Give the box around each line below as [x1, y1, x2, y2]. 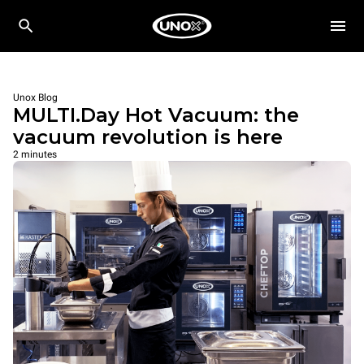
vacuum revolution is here [13, 125, 283, 149]
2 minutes [13, 149, 57, 160]
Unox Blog [13, 92, 58, 103]
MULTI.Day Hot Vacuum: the [13, 103, 299, 127]
